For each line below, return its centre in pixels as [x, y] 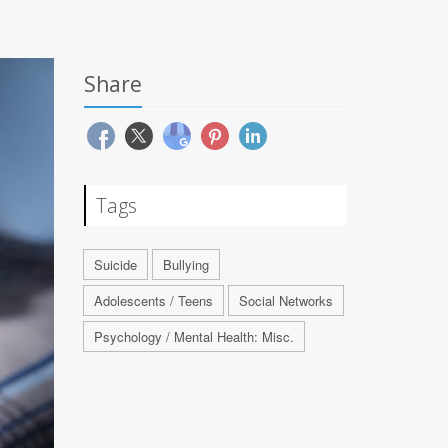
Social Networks [285, 300]
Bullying [185, 264]
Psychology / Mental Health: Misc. [193, 336]
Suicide [115, 264]
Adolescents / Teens [153, 300]
